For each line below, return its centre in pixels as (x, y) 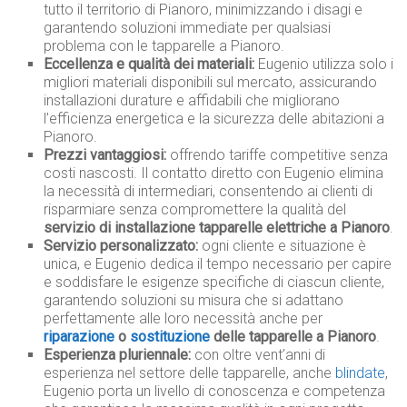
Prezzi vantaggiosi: (105, 155)
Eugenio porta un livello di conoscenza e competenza (215, 392)
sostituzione (170, 337)
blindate (361, 373)
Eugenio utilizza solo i (324, 65)
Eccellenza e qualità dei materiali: (149, 65)
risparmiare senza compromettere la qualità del (195, 210)
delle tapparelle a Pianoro (293, 337)
